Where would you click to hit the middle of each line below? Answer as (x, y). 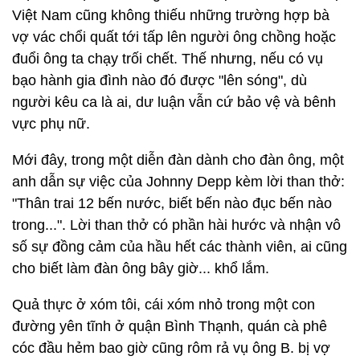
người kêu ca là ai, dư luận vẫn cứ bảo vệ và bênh (174, 102)
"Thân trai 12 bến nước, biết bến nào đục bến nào (172, 203)
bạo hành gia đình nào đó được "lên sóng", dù (160, 80)
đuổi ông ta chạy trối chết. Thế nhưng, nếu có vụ (168, 59)
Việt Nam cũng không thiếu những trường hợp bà (171, 15)
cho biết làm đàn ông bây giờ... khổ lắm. (141, 268)
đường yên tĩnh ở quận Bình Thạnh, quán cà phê (170, 326)
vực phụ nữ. (51, 124)
